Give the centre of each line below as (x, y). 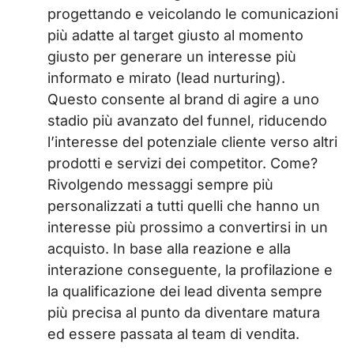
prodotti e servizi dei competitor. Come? (183, 164)
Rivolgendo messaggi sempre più (160, 185)
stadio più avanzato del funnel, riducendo (187, 121)
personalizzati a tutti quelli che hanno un (184, 206)
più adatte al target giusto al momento (175, 36)
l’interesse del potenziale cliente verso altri (192, 142)
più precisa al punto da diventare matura (184, 313)
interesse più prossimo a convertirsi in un (188, 228)
